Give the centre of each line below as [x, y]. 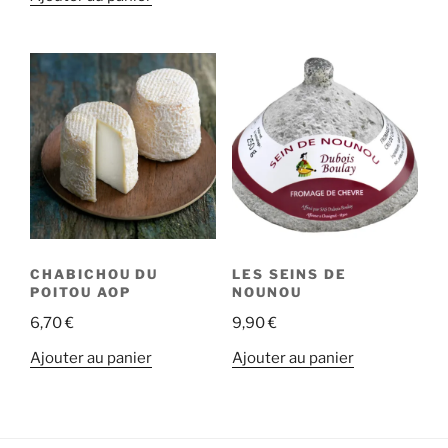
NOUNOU [266, 292]
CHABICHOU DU [94, 274]
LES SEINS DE [289, 274]
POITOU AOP [80, 292]
